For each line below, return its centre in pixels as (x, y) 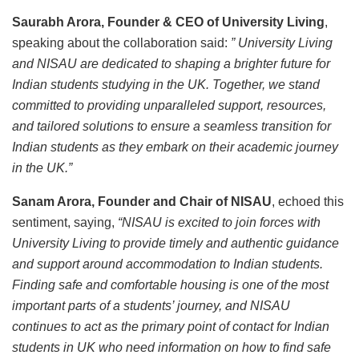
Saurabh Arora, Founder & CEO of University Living (168, 22)
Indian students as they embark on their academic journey (175, 147)
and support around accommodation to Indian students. (167, 264)
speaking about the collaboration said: (121, 43)
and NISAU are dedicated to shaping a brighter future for (171, 64)
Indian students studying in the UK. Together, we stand (166, 85)
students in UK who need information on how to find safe (171, 348)
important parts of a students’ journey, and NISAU (151, 306)
